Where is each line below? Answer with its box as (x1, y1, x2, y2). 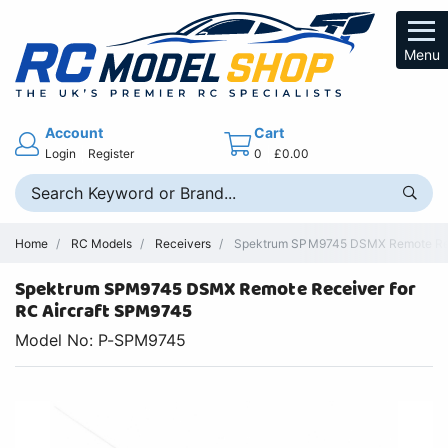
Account (45, 123, 104, 141)
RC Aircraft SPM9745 (15, 297, 193, 327)
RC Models (71, 235, 133, 251)
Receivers (155, 235, 212, 251)
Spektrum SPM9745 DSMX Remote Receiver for (15, 275, 416, 305)
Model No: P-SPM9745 (15, 330, 187, 351)
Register (88, 145, 135, 161)
